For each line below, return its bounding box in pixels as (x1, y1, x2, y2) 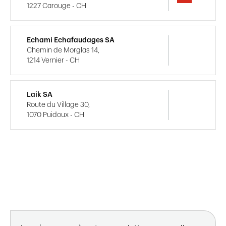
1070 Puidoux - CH (27, 111, 84, 119)
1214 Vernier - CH (27, 56, 80, 64)
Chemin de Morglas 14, (27, 46, 99, 54)
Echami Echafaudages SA (27, 36, 115, 44)
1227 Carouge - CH (27, 2, 86, 10)
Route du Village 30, (27, 101, 90, 108)
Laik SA (27, 91, 52, 98)
